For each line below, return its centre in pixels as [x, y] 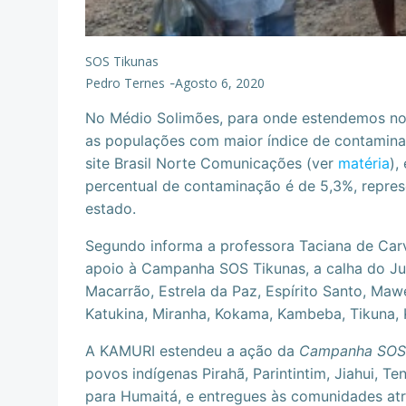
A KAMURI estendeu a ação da [192, 351]
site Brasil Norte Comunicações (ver [212, 163]
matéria [364, 163]
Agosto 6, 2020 [220, 83]
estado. [113, 208]
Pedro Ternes [125, 83]
